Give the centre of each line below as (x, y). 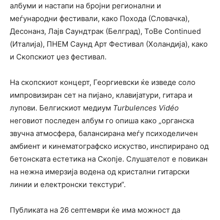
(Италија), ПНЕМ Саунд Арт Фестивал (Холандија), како (109, 44)
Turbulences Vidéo (146, 108)
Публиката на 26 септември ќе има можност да (95, 210)
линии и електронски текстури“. (68, 185)
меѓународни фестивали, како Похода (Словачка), (100, 19)
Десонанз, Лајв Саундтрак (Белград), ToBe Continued (105, 31)
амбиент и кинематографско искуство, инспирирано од (109, 146)
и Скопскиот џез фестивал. (58, 57)
